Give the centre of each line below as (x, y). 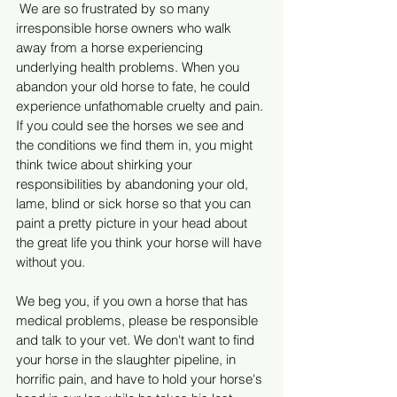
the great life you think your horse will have (140, 242)
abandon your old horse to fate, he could (135, 86)
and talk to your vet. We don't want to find (137, 339)
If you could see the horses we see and (132, 125)
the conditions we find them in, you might (136, 144)
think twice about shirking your (106, 164)
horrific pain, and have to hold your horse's (141, 378)
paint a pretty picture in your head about (133, 222)
